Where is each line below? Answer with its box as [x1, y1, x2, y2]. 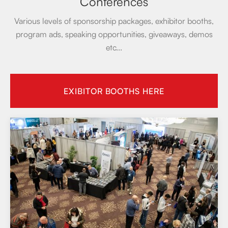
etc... [106, 41, 122, 53]
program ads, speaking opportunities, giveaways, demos [15, 28, 213, 40]
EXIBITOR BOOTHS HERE [63, 85, 165, 97]
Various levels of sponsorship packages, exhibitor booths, [14, 15, 214, 26]
